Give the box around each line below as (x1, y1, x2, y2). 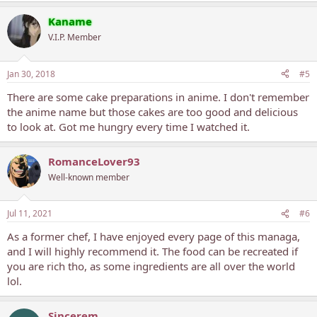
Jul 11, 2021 (7, 207, 52, 219)
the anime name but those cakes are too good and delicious (7, 104, 298, 119)
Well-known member (48, 171, 129, 183)
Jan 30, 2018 (7, 67, 55, 80)
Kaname (48, 14, 92, 28)
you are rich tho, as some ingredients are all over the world (7, 259, 295, 273)
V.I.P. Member (48, 31, 101, 43)
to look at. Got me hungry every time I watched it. (7, 119, 250, 134)
